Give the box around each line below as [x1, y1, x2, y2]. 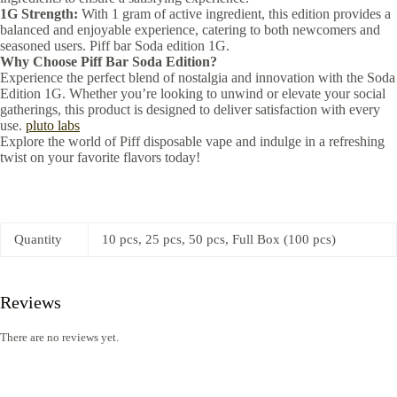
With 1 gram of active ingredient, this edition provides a [78, 5, 391, 21]
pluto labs [26, 117, 80, 133]
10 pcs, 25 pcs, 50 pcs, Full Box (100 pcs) [102, 231, 336, 246]
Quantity [14, 231, 62, 246]
